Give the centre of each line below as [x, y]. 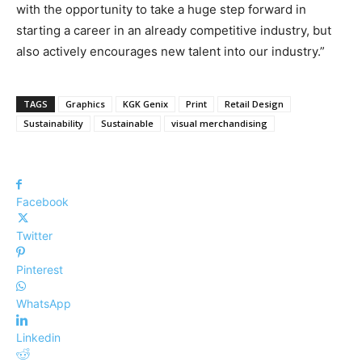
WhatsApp [44, 303]
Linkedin [38, 337]
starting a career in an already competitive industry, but [174, 30]
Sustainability [53, 123]
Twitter [34, 235]
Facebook [42, 201]
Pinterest [40, 269]
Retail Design [254, 103]
